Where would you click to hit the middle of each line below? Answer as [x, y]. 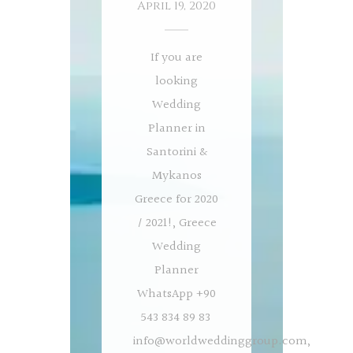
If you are [176, 58]
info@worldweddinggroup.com [220, 342]
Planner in [176, 129]
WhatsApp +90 [176, 294]
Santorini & [176, 152]
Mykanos [176, 176]
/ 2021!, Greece [176, 223]
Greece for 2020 [176, 200]
